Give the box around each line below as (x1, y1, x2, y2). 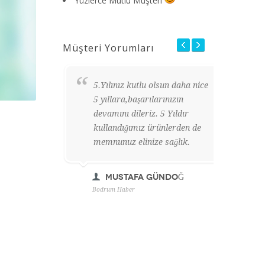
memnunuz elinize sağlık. (93, 137, 190, 147)
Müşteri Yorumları (63, 41, 154, 54)
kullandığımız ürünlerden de (93, 123, 201, 132)
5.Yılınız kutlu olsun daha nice (93, 80, 208, 90)
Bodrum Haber (92, 186, 135, 193)
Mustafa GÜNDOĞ (105, 172, 184, 182)
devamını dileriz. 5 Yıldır (93, 109, 189, 118)
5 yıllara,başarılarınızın (93, 95, 183, 104)
